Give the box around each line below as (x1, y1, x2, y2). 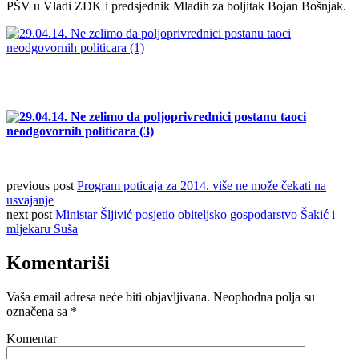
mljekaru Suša (6, 221, 78, 236)
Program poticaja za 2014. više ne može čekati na (77, 178, 326, 192)
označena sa (6, 304, 71, 318)
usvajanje (6, 192, 54, 207)
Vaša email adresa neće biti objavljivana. (6, 289, 210, 304)
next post (6, 207, 55, 221)
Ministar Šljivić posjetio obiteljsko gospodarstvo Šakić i (55, 207, 335, 221)
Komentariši (6, 252, 110, 273)
